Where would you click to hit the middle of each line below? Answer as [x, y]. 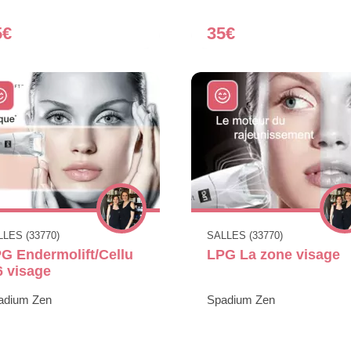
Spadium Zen [241, 299]
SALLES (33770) [245, 235]
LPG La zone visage [273, 254]
